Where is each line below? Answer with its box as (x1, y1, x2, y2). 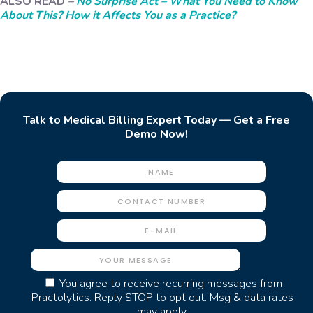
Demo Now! (125, 126, 188, 143)
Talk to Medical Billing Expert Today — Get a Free (23, 112, 290, 129)
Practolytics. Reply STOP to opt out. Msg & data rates (31, 290, 293, 306)
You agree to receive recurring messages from (59, 276, 282, 292)
